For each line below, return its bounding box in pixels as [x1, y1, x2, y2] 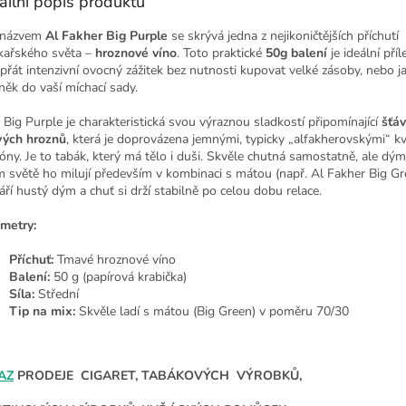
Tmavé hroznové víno [57, 251, 176, 269]
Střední [38, 285, 79, 304]
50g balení [266, 44, 327, 63]
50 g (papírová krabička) [53, 268, 187, 286]
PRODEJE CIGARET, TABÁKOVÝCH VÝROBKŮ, [14, 367, 305, 385]
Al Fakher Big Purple [45, 27, 168, 45]
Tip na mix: [9, 303, 75, 321]
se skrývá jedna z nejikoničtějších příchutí [171, 27, 399, 45]
